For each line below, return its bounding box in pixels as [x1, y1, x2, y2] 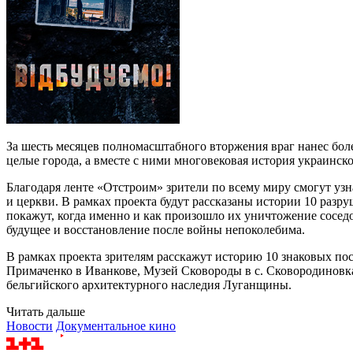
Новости [6, 318, 53, 333]
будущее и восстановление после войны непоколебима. [6, 222, 305, 236]
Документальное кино [56, 318, 176, 333]
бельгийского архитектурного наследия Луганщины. [6, 277, 292, 292]
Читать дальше [6, 304, 85, 318]
